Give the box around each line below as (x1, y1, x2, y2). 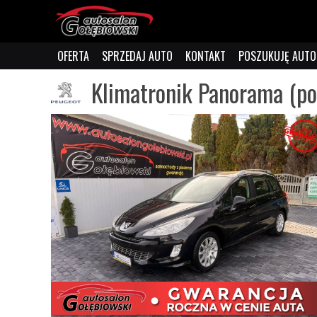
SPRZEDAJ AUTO (102, 47, 173, 64)
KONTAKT (185, 47, 226, 64)
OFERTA (57, 47, 89, 64)
